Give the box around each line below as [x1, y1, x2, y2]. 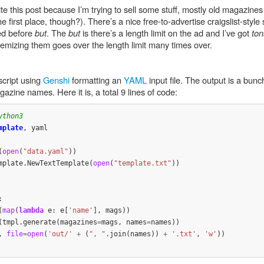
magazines [60, 217, 97, 226]
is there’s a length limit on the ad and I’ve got [80, 27, 252, 39]
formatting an [70, 74, 124, 86]
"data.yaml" [22, 147, 68, 156]
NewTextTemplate [27, 159, 89, 167]
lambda [18, 206, 44, 214]
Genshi [43, 74, 70, 86]
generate [22, 217, 56, 226]
